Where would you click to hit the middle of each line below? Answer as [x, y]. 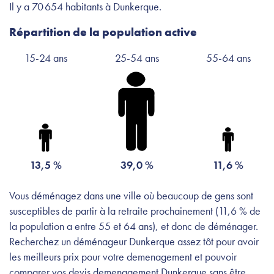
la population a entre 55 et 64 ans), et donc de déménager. [134, 226]
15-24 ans [46, 57]
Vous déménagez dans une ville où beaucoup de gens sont [131, 195]
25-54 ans [137, 57]
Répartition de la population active [103, 32]
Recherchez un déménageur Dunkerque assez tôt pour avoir [134, 241]
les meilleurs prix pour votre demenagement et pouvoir [123, 256]
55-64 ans [228, 57]
